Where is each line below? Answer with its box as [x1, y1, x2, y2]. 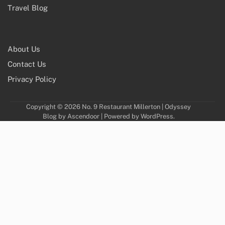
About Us [8, 44, 40, 53]
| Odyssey [160, 102, 191, 110]
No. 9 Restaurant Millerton [82, 102, 160, 110]
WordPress [140, 112, 173, 120]
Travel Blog [8, 3, 48, 12]
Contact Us [8, 59, 46, 68]
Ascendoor [67, 112, 99, 120]
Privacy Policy [8, 74, 56, 83]
